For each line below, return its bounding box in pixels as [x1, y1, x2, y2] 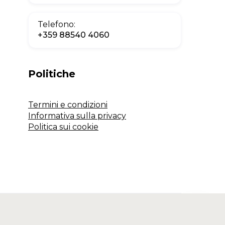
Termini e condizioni [28, 100, 107, 109]
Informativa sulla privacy [28, 111, 126, 121]
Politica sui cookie [28, 122, 98, 132]
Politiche [28, 68, 75, 80]
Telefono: [38, 20, 75, 29]
